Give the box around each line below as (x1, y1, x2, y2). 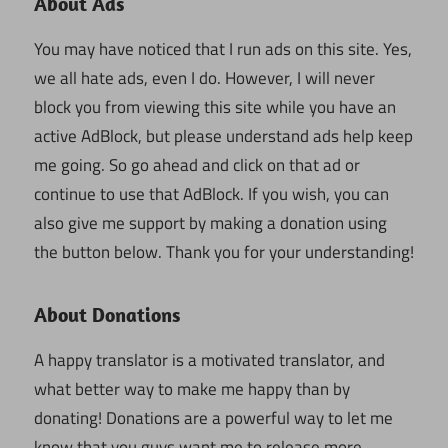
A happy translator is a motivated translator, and (34, 347, 385, 374)
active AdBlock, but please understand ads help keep (34, 123, 413, 150)
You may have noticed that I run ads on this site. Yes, (34, 36, 412, 63)
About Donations (34, 302, 180, 328)
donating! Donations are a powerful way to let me (34, 405, 393, 432)
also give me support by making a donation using (34, 210, 387, 237)
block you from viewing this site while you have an (34, 94, 396, 121)
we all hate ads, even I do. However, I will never (34, 65, 375, 92)
